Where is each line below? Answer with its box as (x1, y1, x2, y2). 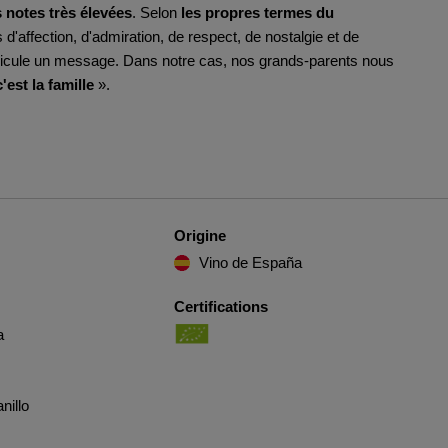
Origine (173, 227, 226, 244)
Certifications (173, 298, 268, 315)
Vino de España (198, 254, 302, 271)
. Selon (132, 4, 181, 21)
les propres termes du (181, 4, 334, 21)
